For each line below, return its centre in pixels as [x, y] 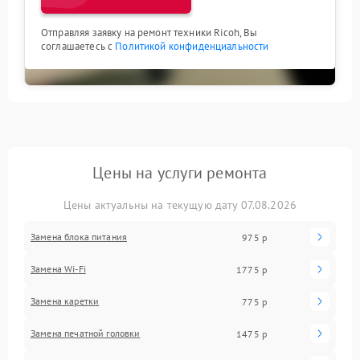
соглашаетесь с [78, 47]
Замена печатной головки [86, 333]
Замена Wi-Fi [58, 269]
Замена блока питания [79, 237]
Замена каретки [65, 301]
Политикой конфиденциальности [192, 47]
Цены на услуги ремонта [180, 173]
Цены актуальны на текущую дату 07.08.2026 [180, 205]
